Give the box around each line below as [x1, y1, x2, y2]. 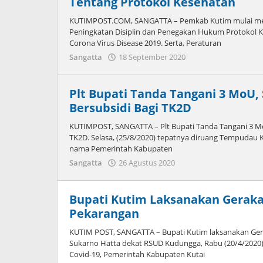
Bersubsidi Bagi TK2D [69, 100, 191, 116]
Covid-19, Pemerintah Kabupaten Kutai [69, 249, 205, 259]
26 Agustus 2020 [119, 157, 175, 168]
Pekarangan [69, 205, 139, 221]
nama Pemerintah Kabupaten [69, 143, 173, 154]
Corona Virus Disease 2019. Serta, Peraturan [69, 38, 221, 48]
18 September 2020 [119, 52, 186, 62]
